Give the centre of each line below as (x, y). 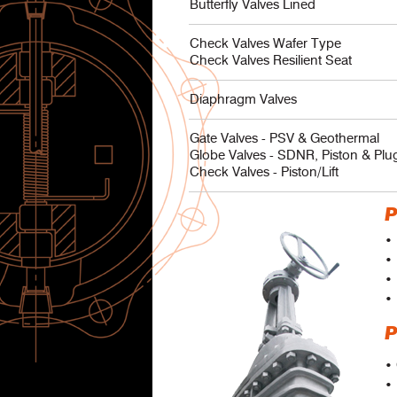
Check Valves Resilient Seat (271, 60)
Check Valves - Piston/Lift (264, 172)
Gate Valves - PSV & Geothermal (284, 138)
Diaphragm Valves (243, 99)
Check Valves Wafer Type (265, 43)
